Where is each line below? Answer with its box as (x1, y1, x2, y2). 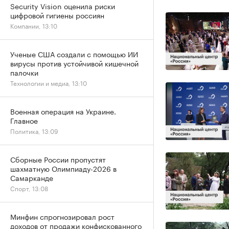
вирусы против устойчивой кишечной (10, 57, 139, 68)
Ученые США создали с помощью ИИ (10, 48, 138, 59)
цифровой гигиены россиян (10, 9, 104, 20)
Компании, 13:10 (10, 20, 57, 30)
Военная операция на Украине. (10, 105, 116, 117)
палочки (10, 66, 38, 78)
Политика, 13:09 (10, 126, 58, 135)
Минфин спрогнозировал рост (10, 211, 114, 222)
